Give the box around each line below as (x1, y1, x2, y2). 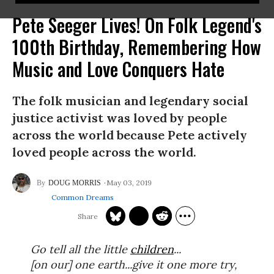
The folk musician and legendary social (12, 93, 248, 108)
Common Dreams (51, 193, 114, 202)
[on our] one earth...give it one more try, (31, 257, 237, 272)
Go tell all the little (31, 242, 130, 256)
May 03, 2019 (106, 177, 152, 187)
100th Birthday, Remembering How (12, 33, 261, 61)
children (130, 242, 174, 256)
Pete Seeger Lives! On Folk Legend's (12, 11, 262, 39)
